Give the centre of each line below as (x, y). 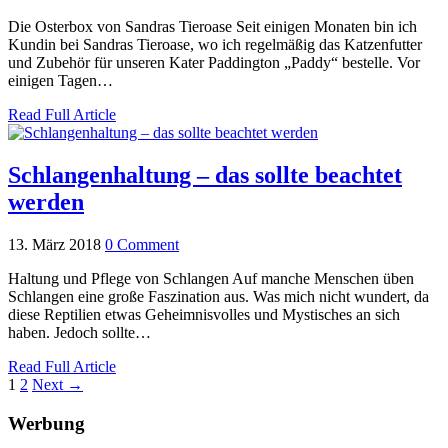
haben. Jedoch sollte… (79, 332)
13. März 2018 (54, 244)
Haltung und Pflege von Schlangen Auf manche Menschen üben (211, 278)
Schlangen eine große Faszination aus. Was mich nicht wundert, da (218, 296)
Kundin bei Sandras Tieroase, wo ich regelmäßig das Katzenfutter (215, 44)
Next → (57, 384)
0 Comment (142, 244)
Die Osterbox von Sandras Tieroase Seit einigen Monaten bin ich (212, 26)
